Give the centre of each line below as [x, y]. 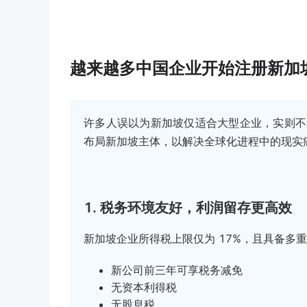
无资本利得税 [144, 287]
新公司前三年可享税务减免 [177, 270]
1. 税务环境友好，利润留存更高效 [188, 207]
